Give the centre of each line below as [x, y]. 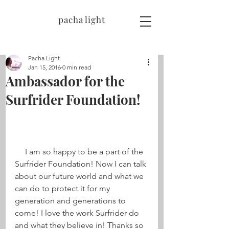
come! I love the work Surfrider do [78, 213]
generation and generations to [71, 201]
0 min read [77, 67]
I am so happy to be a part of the [20, 152]
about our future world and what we [80, 176]
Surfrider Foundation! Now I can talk [82, 164]
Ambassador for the [65, 81]
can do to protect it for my [63, 188]
